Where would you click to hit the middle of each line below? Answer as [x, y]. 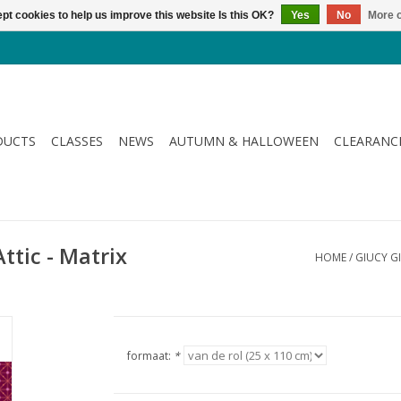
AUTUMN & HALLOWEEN [244, 141]
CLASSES [77, 141]
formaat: [150, 356]
